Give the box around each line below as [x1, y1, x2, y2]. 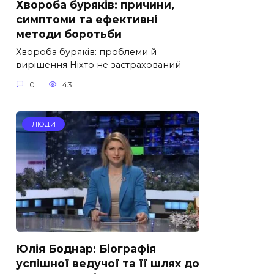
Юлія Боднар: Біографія [16, 242, 156, 255]
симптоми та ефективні [16, 13, 157, 26]
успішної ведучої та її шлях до [16, 256, 199, 270]
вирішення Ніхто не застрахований [16, 59, 181, 71]
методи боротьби [16, 28, 122, 41]
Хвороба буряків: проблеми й [16, 46, 157, 58]
